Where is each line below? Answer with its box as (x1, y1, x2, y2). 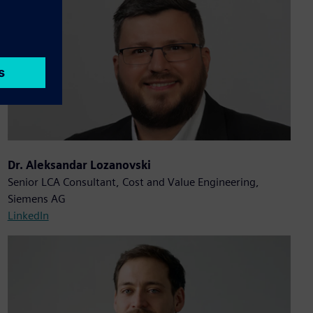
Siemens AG (7, 192, 66, 206)
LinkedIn (7, 209, 49, 223)
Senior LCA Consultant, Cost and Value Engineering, (7, 175, 259, 189)
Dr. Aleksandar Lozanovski (7, 159, 151, 173)
